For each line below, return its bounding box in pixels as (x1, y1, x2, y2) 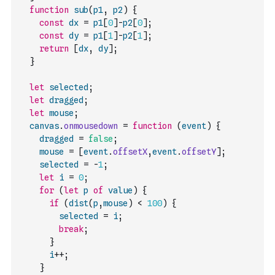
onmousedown (64, 121, 118, 131)
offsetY (182, 147, 216, 157)
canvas (29, 121, 59, 131)
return (39, 44, 69, 53)
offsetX (113, 147, 147, 157)
